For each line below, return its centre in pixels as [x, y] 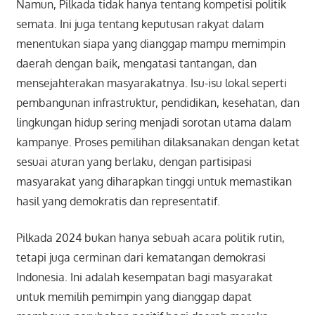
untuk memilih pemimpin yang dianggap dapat [134, 297]
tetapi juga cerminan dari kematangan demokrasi [141, 258]
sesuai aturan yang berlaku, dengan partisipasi [134, 162]
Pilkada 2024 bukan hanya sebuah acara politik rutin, [150, 238]
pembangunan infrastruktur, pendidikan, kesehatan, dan [157, 103]
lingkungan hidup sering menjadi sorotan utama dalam [153, 123]
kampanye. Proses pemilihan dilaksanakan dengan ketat [157, 142]
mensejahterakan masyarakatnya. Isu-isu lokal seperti [151, 83]
